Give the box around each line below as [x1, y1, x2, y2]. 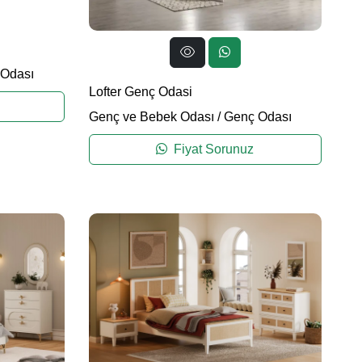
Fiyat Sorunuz [170, 141, 255, 156]
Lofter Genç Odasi [88, 84, 192, 99]
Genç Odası [223, 109, 292, 124]
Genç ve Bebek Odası [88, 109, 214, 124]
